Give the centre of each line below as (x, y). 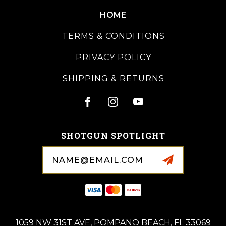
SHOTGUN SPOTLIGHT (113, 135)
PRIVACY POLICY (113, 57)
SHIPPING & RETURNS (113, 78)
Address (34, 160)
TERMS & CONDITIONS (113, 36)
